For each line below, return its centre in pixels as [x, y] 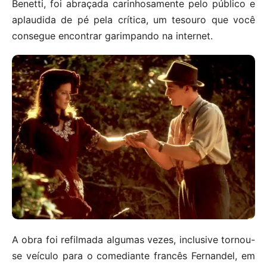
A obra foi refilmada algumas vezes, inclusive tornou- [133, 240]
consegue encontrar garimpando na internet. [112, 35]
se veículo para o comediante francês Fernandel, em [133, 256]
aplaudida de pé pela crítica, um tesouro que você [133, 19]
